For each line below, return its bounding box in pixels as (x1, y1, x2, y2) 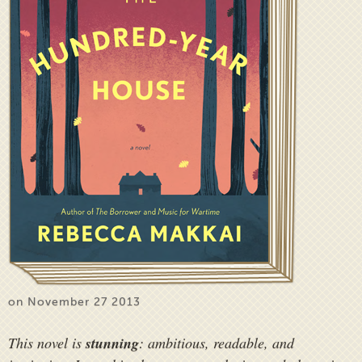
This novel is (8, 333, 86, 352)
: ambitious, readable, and (139, 333, 294, 352)
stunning (86, 333, 139, 353)
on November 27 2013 (8, 296, 141, 308)
